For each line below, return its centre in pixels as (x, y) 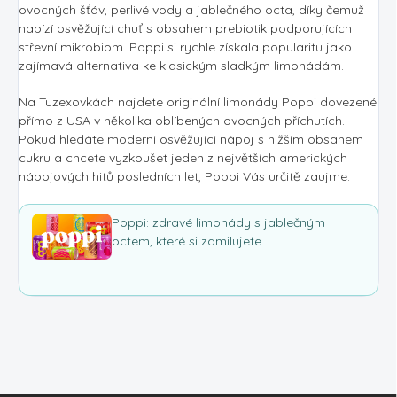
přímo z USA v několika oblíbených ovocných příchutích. (182, 120)
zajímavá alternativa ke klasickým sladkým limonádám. (181, 65)
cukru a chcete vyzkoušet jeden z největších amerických (183, 157)
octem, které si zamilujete (187, 241)
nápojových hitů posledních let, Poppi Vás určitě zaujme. (184, 176)
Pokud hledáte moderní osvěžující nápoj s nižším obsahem (191, 139)
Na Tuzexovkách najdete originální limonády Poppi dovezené (198, 101)
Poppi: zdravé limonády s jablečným (218, 222)
